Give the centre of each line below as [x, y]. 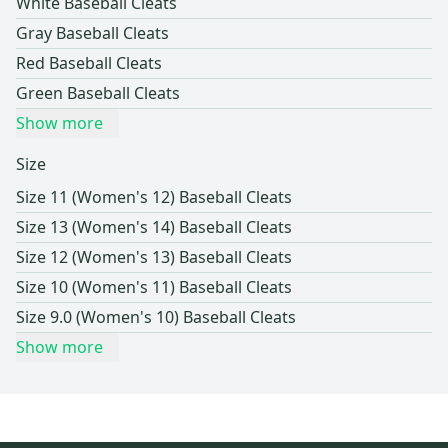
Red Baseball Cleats [89, 63]
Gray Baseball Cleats [92, 33]
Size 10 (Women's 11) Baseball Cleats [154, 287]
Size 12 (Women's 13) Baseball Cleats [154, 257]
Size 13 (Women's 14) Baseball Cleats [154, 227]
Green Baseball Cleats [98, 93]
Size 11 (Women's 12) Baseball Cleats [154, 197]
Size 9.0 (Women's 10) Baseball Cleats [156, 317]
